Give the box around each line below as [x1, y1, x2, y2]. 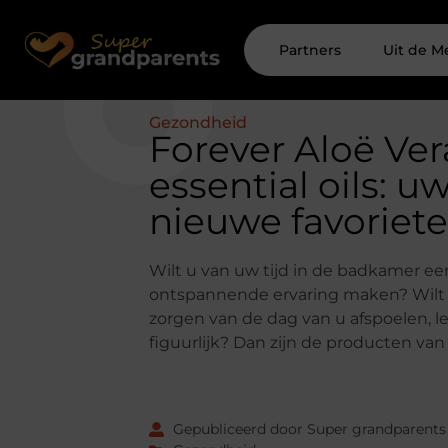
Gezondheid [149, 113, 248, 132]
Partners [279, 41, 342, 59]
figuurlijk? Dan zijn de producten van [149, 333, 446, 352]
